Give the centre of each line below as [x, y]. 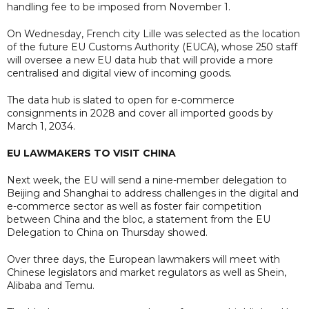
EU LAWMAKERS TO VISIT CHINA [91, 153]
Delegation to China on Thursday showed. [107, 232]
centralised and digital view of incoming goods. [119, 73]
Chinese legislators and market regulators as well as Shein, [147, 272]
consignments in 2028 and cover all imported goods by [140, 113]
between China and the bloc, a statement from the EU [139, 219]
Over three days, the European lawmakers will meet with [143, 259]
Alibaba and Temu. [51, 285]
